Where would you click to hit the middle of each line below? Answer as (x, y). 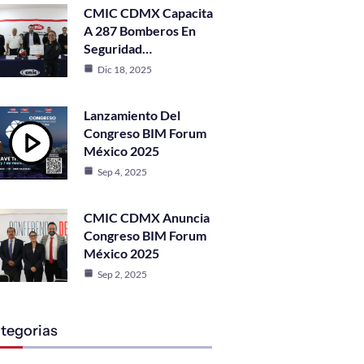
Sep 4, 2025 (122, 172)
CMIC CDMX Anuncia (147, 217)
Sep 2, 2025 (122, 274)
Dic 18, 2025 (125, 69)
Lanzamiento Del (132, 115)
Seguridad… (118, 48)
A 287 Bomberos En (140, 30)
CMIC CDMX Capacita (148, 13)
